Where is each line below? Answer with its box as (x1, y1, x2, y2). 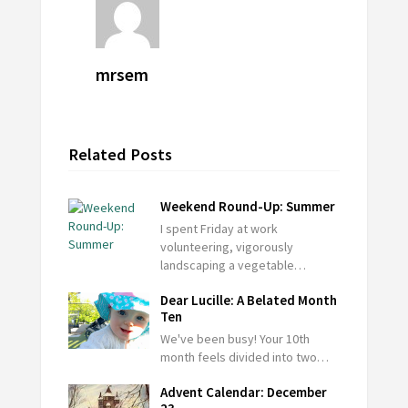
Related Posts (67, 144, 172, 166)
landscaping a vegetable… (160, 257, 307, 274)
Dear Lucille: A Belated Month (160, 291, 338, 310)
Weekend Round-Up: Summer (160, 198, 336, 216)
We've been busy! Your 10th (160, 331, 311, 348)
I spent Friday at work (160, 220, 279, 238)
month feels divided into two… (160, 349, 330, 366)
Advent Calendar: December (160, 383, 328, 402)
